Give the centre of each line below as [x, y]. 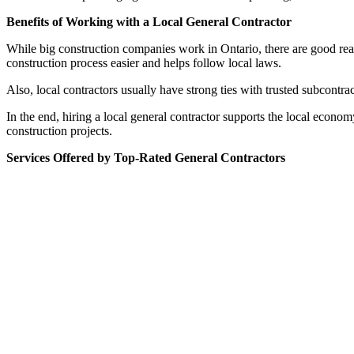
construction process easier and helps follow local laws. [144, 62]
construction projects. [59, 130]
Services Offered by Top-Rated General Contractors [146, 157]
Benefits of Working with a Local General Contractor [149, 21]
